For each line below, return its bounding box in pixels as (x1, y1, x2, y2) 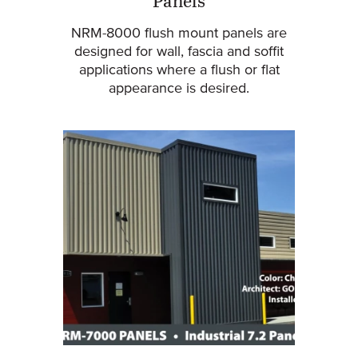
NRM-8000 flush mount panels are (71, 26, 287, 42)
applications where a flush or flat (78, 63, 280, 78)
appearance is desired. (109, 82, 249, 97)
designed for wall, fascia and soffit (74, 45, 284, 60)
